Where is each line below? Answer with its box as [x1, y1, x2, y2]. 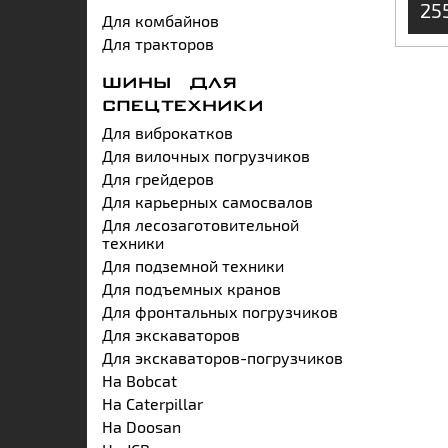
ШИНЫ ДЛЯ [102, 77, 237, 90]
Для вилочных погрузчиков [102, 145, 310, 165]
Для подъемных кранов [102, 278, 281, 298]
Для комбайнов [102, 10, 219, 30]
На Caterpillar [102, 393, 203, 413]
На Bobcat [102, 370, 177, 390]
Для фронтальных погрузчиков [102, 301, 338, 321]
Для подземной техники [102, 255, 284, 275]
